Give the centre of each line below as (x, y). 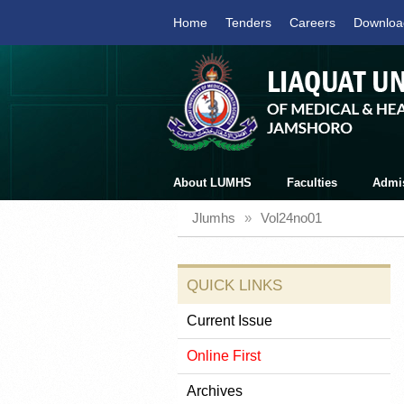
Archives (215, 391)
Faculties (312, 183)
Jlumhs (214, 218)
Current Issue (230, 321)
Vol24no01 (291, 218)
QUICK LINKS (234, 285)
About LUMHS (212, 183)
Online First (224, 356)
